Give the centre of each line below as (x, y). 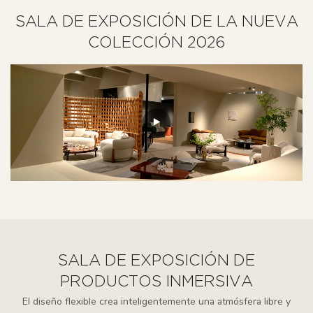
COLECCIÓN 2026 (156, 44)
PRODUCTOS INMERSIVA (156, 282)
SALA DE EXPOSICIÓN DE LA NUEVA (156, 23)
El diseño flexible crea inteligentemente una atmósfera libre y (156, 301)
